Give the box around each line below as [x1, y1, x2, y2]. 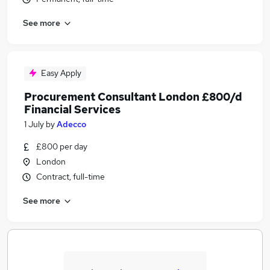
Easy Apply [41, 67, 81, 78]
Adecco [57, 119, 86, 130]
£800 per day [36, 141, 87, 152]
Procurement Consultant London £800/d [24, 90, 242, 104]
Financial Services [24, 102, 121, 116]
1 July [24, 119, 44, 130]
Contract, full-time [36, 171, 105, 182]
